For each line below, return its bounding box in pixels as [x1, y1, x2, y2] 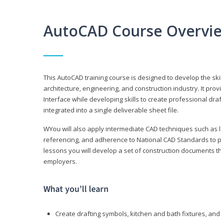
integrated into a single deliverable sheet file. [43, 106, 179, 115]
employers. [43, 157, 77, 166]
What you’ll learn [43, 183, 109, 196]
